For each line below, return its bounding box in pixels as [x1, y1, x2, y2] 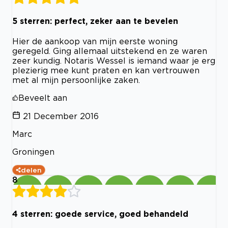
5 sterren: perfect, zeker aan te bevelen [12, 16, 178, 25]
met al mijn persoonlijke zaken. [12, 75, 140, 84]
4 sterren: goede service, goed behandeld [12, 209, 188, 219]
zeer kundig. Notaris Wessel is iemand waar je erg [12, 55, 215, 65]
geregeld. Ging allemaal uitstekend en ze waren [12, 46, 207, 55]
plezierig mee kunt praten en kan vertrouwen [12, 65, 199, 75]
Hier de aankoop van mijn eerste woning [12, 36, 178, 46]
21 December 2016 [23, 111, 99, 121]
